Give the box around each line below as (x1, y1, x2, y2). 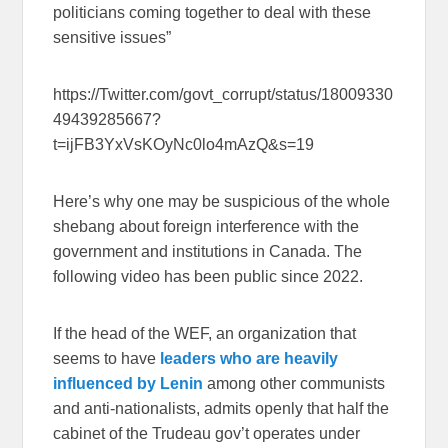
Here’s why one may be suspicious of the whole (53, 192, 391, 210)
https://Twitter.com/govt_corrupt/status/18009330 (53, 85, 394, 103)
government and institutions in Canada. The (53, 242, 363, 260)
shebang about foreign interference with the (53, 217, 360, 235)
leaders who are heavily (160, 349, 339, 367)
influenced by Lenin (53, 374, 204, 392)
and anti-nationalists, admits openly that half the (53, 399, 390, 417)
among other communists (207, 374, 386, 392)
